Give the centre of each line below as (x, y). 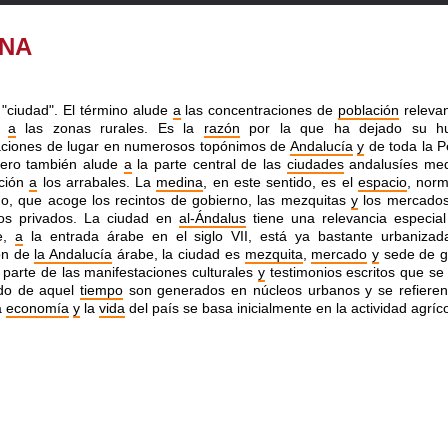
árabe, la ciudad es (178, 254)
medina (180, 182)
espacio (382, 182)
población (369, 110)
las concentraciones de (259, 110)
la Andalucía (73, 254)
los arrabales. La (97, 182)
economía (37, 308)
